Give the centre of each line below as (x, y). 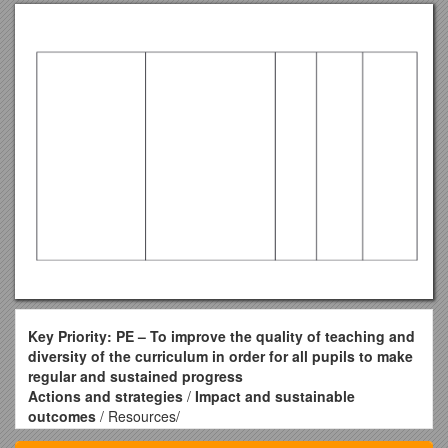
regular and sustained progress (135, 376)
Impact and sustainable (275, 396)
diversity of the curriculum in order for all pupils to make (220, 356)
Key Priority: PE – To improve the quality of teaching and (221, 336)
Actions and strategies (105, 396)
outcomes (62, 416)
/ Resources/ (138, 416)
